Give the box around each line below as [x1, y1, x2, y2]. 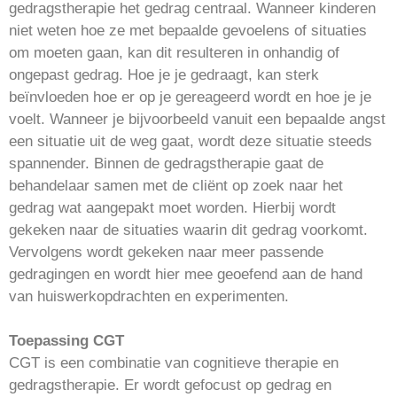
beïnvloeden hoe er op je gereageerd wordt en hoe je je [9, 88, 371, 105]
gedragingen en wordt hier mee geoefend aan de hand [9, 265, 362, 283]
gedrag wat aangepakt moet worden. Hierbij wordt [9, 198, 336, 216]
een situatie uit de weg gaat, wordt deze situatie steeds [9, 132, 372, 150]
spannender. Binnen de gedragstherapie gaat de [9, 154, 323, 172]
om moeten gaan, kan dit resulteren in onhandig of [9, 43, 339, 61]
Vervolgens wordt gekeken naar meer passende [9, 243, 323, 261]
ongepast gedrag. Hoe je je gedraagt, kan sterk [9, 66, 319, 83]
